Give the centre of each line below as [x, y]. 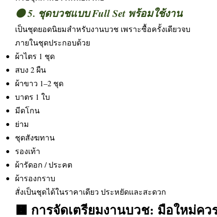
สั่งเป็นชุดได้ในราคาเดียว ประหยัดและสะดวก [91, 192]
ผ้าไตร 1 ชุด [35, 56]
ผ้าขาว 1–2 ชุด [39, 83]
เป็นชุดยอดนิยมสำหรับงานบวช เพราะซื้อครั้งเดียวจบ [103, 29]
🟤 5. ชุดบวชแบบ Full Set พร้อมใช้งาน [99, 13]
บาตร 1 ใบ [32, 97]
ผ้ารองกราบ [35, 178]
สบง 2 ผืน [31, 70]
